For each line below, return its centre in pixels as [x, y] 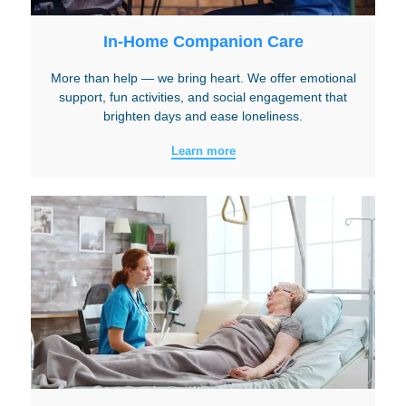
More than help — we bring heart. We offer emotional [203, 78]
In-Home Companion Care [203, 42]
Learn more [203, 150]
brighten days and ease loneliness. [203, 116]
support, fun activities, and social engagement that [203, 97]
